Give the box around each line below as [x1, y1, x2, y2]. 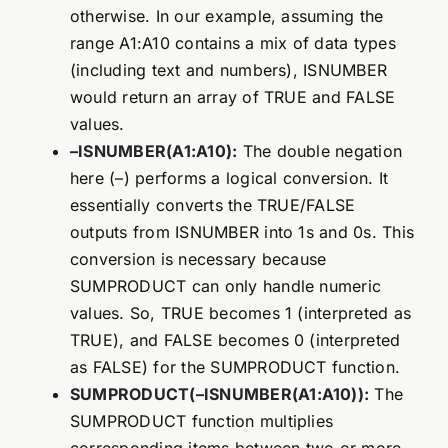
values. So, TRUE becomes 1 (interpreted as [69, 303, 412, 324]
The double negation [237, 141, 403, 162]
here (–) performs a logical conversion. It [69, 168, 389, 189]
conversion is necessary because [69, 249, 327, 270]
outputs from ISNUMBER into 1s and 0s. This [69, 222, 415, 243]
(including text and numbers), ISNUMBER [69, 60, 388, 81]
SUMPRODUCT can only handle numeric [69, 276, 382, 297]
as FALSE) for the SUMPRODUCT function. [69, 357, 401, 378]
